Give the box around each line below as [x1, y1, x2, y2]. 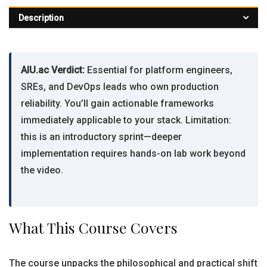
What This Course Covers [9, 218, 178, 237]
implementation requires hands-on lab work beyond [21, 148, 246, 159]
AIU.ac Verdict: [21, 64, 85, 76]
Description [18, 13, 64, 23]
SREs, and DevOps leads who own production [21, 81, 219, 92]
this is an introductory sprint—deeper [21, 131, 182, 142]
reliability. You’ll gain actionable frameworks [21, 98, 214, 109]
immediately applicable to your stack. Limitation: [21, 114, 231, 126]
